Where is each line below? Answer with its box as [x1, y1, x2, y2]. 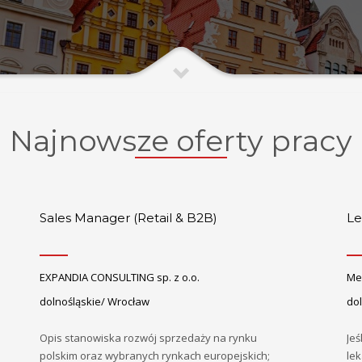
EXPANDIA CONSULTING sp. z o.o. [40, 269, 200, 284]
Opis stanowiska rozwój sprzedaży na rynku [40, 330, 257, 346]
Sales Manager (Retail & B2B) [40, 210, 217, 226]
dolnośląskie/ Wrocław [40, 294, 149, 309]
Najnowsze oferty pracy [10, 123, 352, 159]
